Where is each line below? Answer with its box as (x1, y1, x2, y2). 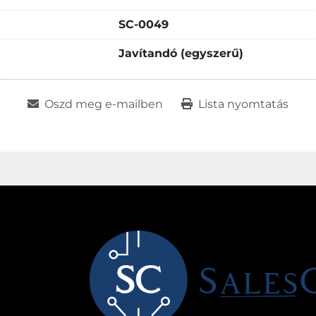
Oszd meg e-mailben (44, 97, 163, 111)
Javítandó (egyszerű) (119, 47, 243, 60)
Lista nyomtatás (198, 97, 288, 111)
